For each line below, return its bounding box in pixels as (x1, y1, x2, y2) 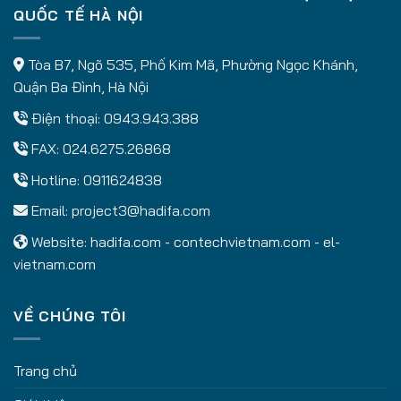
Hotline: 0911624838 (31, 170, 162, 189)
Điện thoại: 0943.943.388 (31, 108, 199, 127)
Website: (28, 232, 90, 251)
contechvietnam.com (174, 232, 311, 251)
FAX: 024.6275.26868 (31, 140, 171, 158)
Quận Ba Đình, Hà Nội (13, 78, 149, 97)
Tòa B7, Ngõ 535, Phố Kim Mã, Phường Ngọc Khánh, (24, 55, 358, 74)
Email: (28, 201, 72, 220)
